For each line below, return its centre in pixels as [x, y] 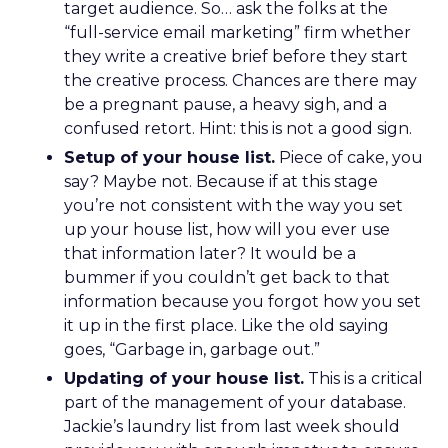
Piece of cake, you [349, 157]
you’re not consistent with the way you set [233, 205]
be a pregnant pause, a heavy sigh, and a [225, 104]
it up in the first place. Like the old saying [226, 325]
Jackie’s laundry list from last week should [232, 426]
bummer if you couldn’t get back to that [227, 277]
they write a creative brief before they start [236, 56]
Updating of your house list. [184, 378]
